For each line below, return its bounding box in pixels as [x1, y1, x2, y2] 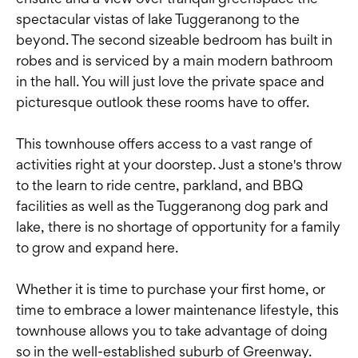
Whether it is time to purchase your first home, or [16, 280, 325, 298]
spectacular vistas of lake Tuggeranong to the [16, 10, 300, 28]
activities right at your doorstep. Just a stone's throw [16, 156, 342, 173]
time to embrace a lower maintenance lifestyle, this [16, 301, 339, 319]
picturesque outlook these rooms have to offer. [16, 93, 309, 111]
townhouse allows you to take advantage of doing [16, 322, 328, 340]
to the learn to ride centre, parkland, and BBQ [16, 177, 303, 194]
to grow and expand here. [16, 239, 178, 257]
